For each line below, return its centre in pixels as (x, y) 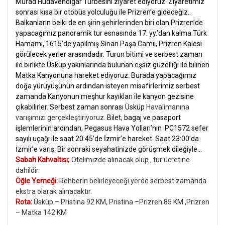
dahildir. (28, 170)
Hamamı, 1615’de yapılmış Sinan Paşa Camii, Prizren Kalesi (109, 43)
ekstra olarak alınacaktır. (54, 191)
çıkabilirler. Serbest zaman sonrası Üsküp (81, 107)
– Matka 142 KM (41, 212)
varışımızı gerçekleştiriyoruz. (61, 117)
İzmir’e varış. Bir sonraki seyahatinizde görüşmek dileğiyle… (109, 149)
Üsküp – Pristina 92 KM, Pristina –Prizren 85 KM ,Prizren (122, 202)
